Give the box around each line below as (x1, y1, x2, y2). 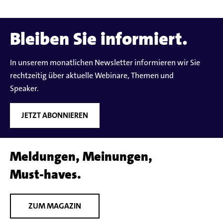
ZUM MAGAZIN (28, 200, 81, 211)
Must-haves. (10, 166, 81, 183)
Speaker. (10, 83, 39, 94)
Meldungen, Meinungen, (10, 148, 152, 165)
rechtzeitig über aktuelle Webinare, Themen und (10, 70, 174, 81)
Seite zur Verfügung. (11, 5, 83, 16)
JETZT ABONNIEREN (21, 110, 88, 120)
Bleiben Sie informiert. (10, 27, 188, 51)
